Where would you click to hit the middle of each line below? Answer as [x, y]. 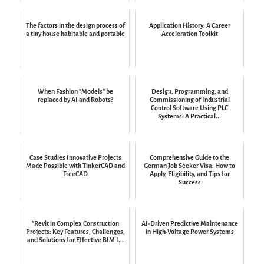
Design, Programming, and [189, 92]
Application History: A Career [189, 26]
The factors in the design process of [75, 26]
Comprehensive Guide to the [189, 158]
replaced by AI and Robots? [75, 100]
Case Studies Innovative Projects [75, 158]
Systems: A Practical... [189, 116]
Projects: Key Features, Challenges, [75, 232]
